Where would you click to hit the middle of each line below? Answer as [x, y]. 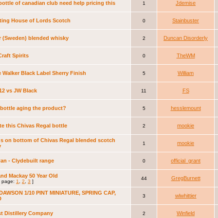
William [186, 73]
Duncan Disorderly [186, 38]
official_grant [186, 161]
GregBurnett [186, 178]
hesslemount [186, 108]
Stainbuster [186, 20]
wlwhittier [186, 196]
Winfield [186, 213]
